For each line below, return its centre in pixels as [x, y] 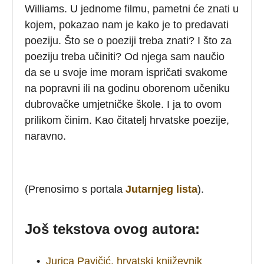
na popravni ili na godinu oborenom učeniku [128, 88]
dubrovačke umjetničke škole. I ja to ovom [123, 104]
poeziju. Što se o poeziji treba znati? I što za [128, 40]
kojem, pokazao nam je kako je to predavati [127, 24]
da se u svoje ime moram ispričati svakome [126, 72]
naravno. [46, 136]
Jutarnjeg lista [162, 189]
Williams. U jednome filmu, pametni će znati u [132, 9]
